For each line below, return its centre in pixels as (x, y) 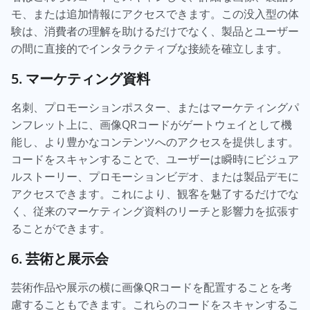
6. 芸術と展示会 (60, 258)
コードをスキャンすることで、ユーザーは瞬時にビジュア (155, 159)
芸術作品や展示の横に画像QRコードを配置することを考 (152, 287)
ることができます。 (61, 228)
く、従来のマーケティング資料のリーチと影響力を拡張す (155, 211)
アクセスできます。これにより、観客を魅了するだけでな (155, 194)
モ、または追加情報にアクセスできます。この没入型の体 (155, 14)
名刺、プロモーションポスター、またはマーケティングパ (155, 107)
